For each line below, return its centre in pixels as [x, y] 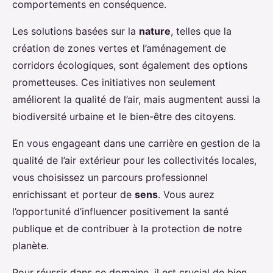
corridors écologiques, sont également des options [130, 66]
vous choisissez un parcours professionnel [110, 178]
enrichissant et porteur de [73, 195]
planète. [30, 246]
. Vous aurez [186, 195]
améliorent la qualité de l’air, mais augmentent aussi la [136, 100]
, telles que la [201, 31]
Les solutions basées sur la [76, 31]
